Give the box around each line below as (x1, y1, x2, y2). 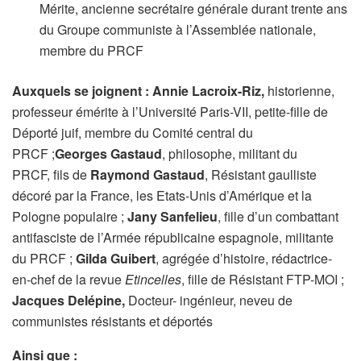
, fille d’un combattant (218, 206, 338, 226)
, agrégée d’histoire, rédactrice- (156, 248, 332, 268)
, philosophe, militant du (162, 143, 297, 163)
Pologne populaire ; (12, 206, 127, 226)
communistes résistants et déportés (12, 311, 216, 330)
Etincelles (125, 269, 181, 288)
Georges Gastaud (55, 143, 162, 163)
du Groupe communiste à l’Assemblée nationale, (39, 19, 317, 39)
